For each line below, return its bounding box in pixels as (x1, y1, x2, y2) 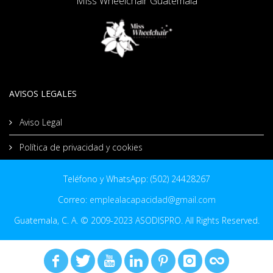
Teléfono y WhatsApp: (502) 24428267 (63, 172, 210, 185)
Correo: (57, 193, 90, 205)
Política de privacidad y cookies (17, 141, 143, 153)
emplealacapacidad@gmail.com (89, 193, 216, 205)
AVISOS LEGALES (9, 87, 77, 99)
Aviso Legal (17, 116, 62, 128)
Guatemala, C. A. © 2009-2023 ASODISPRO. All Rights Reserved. (13, 214, 260, 226)
